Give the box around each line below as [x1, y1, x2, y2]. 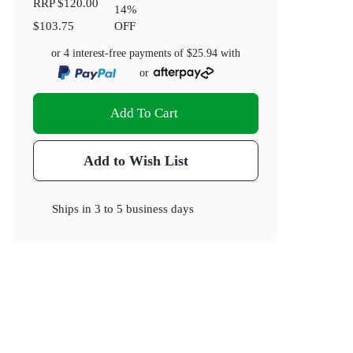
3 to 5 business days [95, 202, 195, 216]
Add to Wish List [83, 153, 188, 169]
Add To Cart [110, 106, 179, 121]
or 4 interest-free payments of [51, 47, 188, 60]
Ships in [52, 202, 95, 216]
